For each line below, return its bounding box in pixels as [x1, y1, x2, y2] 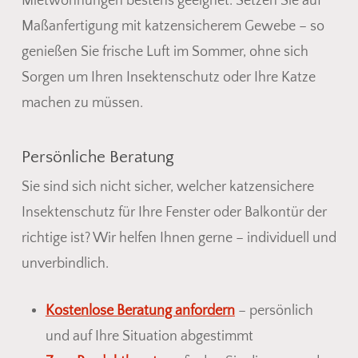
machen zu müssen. [21, 94, 143, 111]
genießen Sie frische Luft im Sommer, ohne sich [21, 43, 308, 60]
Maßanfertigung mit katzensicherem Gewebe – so [21, 18, 324, 34]
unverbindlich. [21, 255, 109, 272]
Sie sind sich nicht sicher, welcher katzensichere [21, 178, 314, 195]
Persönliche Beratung [21, 147, 174, 166]
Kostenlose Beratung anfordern [45, 302, 235, 319]
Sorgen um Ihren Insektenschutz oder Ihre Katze [21, 69, 316, 86]
